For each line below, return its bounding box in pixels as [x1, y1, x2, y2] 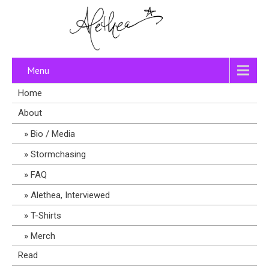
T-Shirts [31, 210, 61, 221]
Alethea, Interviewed [31, 190, 110, 201]
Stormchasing [31, 149, 86, 160]
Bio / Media [31, 128, 75, 139]
